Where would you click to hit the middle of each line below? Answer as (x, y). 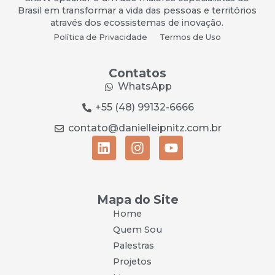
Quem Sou (137, 229)
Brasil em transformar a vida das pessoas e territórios (137, 10)
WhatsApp (145, 87)
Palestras (134, 245)
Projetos (132, 261)
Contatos (137, 73)
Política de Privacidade (100, 37)
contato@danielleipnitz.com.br (145, 128)
